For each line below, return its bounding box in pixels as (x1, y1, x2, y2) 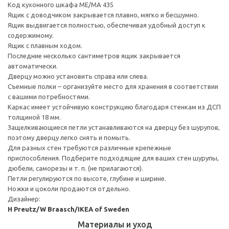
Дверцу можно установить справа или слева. (8, 72, 148, 80)
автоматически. (8, 62, 58, 70)
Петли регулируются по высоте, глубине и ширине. (8, 174, 166, 182)
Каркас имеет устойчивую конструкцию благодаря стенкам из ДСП (8, 103, 221, 110)
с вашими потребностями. (8, 93, 90, 100)
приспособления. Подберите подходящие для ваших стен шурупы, (8, 154, 219, 162)
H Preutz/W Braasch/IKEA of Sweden (8, 205, 129, 213)
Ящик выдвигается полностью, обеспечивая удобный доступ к (8, 21, 205, 29)
